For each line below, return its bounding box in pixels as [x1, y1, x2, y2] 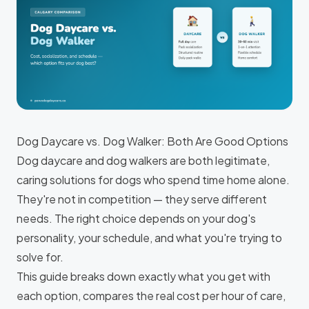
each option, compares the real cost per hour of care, [17, 288, 286, 303]
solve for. [17, 250, 63, 264]
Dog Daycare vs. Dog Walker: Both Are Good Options [17, 134, 288, 148]
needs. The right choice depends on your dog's [17, 211, 256, 226]
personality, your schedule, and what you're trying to [17, 230, 282, 245]
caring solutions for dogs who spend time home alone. [17, 172, 290, 187]
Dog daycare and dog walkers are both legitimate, [17, 153, 270, 168]
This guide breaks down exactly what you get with [17, 269, 270, 283]
